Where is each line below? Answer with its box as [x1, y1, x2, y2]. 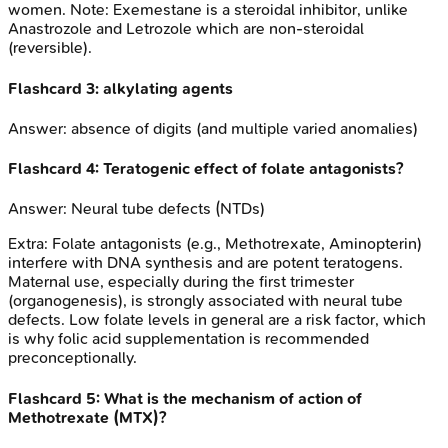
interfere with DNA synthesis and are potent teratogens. [8, 253, 403, 273]
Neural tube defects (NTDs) [71, 199, 265, 219]
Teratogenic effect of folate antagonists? [103, 159, 403, 179]
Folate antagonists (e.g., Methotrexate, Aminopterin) [52, 234, 422, 254]
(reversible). [8, 38, 92, 58]
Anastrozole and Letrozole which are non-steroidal [8, 19, 364, 39]
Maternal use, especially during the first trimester [8, 272, 354, 292]
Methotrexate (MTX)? [8, 407, 166, 427]
